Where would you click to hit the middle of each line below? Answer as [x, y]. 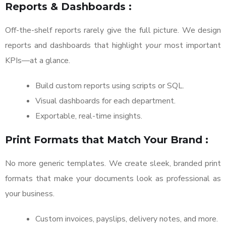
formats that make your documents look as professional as [113, 179]
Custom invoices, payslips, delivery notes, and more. [127, 219]
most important [191, 46]
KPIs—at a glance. [38, 61]
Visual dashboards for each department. [105, 101]
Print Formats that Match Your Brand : [107, 140]
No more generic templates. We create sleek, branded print [113, 164]
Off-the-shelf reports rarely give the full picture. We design [113, 31]
